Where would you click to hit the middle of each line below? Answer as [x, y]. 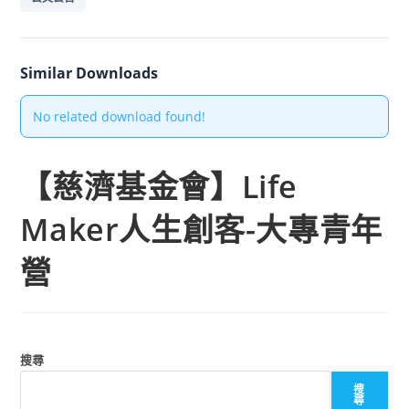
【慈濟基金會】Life [159, 187]
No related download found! [119, 117]
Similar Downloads [89, 73]
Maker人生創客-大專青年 [201, 230]
